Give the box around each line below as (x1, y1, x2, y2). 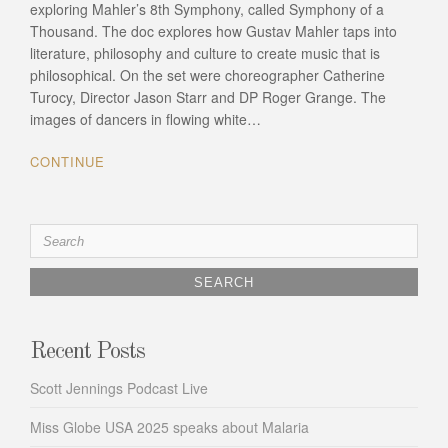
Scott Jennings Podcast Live (30, 378, 208, 398)
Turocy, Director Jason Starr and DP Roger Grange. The (30, 87, 386, 107)
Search (29, 224, 74, 244)
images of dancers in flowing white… (30, 109, 261, 129)
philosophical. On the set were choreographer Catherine (30, 65, 385, 85)
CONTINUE (30, 152, 105, 171)
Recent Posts (30, 340, 145, 363)
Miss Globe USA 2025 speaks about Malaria (30, 417, 309, 437)
